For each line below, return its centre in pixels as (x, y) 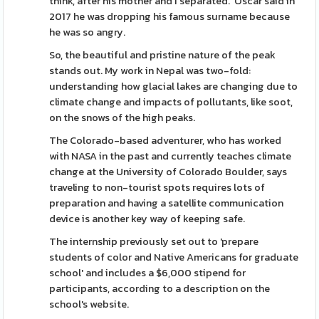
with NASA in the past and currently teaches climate (171, 156)
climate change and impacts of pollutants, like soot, (171, 102)
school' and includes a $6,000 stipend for (148, 273)
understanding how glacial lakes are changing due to (174, 86)
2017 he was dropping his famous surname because (170, 16)
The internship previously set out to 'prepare (154, 241)
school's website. (89, 304)
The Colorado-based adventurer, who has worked (166, 140)
